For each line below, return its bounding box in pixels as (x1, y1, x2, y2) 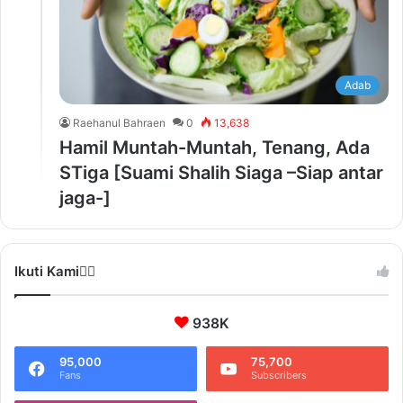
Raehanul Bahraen (73, 116, 166, 130)
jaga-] (59, 187, 111, 210)
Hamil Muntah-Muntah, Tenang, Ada (59, 137, 370, 159)
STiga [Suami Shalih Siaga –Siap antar (59, 162, 383, 184)
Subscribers (251, 369, 307, 382)
